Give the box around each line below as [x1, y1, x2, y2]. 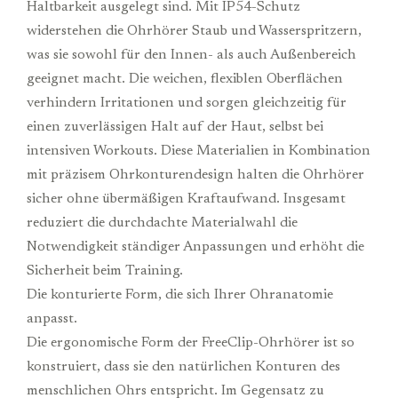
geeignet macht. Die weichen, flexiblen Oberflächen [27, 71, 343, 86]
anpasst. [27, 311, 77, 326]
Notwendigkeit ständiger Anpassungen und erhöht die [27, 239, 364, 254]
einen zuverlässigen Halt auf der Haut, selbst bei [27, 119, 323, 134]
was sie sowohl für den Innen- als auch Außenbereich [27, 47, 356, 62]
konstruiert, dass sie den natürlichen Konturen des [27, 359, 340, 374]
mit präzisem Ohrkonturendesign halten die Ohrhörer [27, 167, 364, 182]
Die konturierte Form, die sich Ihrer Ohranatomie [27, 287, 333, 302]
